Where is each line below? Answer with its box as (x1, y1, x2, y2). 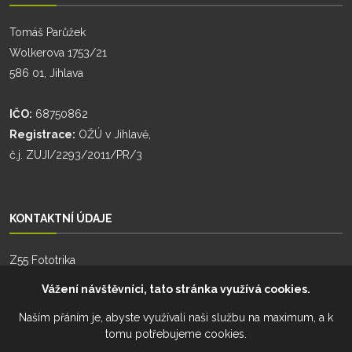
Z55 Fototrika (9, 254, 75, 267)
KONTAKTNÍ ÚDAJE (9, 212, 112, 225)
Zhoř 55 (9, 274, 49, 288)
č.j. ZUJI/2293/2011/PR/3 (9, 148, 142, 162)
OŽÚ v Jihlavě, (75, 128, 151, 141)
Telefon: (9, 335, 59, 349)
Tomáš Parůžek (9, 26, 86, 39)
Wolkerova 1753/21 (9, 46, 107, 60)
